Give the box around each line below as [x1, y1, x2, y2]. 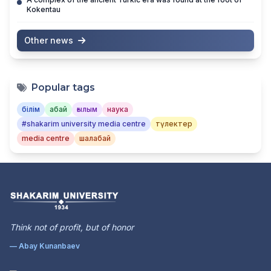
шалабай [79, 134, 111, 143]
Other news [24, 35, 73, 46]
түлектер [155, 119, 192, 129]
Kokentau [27, 5, 60, 15]
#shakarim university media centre [22, 119, 146, 129]
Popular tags [31, 82, 95, 94]
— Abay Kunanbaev [10, 241, 80, 251]
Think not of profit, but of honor [10, 222, 134, 233]
